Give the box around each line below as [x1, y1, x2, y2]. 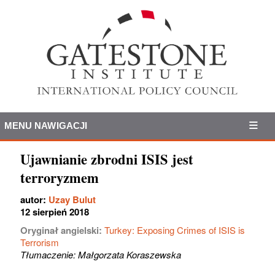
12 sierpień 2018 [20, 204, 89, 219]
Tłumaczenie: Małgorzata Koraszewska [20, 247, 181, 261]
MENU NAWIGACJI [4, 120, 88, 131]
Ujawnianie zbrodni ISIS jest [20, 149, 193, 169]
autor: [20, 192, 48, 206]
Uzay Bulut [48, 192, 96, 206]
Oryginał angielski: [20, 223, 104, 237]
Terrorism [20, 235, 59, 249]
